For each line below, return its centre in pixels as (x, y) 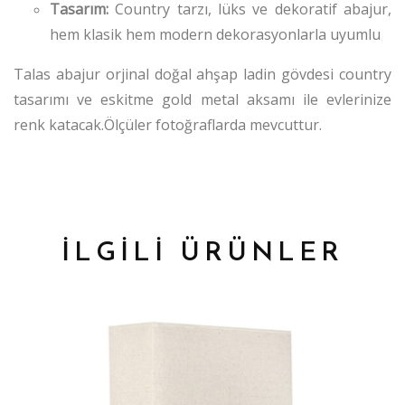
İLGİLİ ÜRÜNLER (202, 254)
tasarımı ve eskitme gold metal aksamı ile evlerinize (202, 100)
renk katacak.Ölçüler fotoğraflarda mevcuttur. (168, 125)
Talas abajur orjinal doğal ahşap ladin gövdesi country (202, 75)
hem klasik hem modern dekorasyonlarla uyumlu (215, 35)
